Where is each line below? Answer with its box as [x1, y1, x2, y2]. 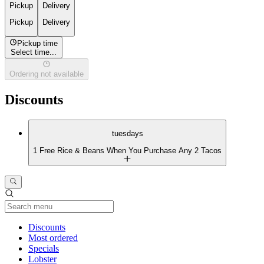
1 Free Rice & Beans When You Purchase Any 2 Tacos [33, 146, 222, 155]
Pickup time [17, 38, 58, 48]
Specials [28, 243, 59, 254]
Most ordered [28, 233, 78, 243]
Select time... [11, 47, 57, 57]
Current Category [65, 222, 130, 232]
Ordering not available [9, 70, 84, 79]
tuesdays [111, 129, 143, 138]
